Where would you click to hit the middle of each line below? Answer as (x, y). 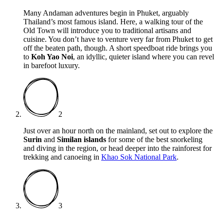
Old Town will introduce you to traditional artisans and (107, 30)
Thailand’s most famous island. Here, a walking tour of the (113, 21)
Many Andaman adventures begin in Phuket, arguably (106, 13)
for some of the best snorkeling (154, 139)
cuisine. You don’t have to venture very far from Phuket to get (118, 39)
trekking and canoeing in (62, 157)
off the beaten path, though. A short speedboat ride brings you (118, 48)
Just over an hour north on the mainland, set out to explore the (118, 130)
